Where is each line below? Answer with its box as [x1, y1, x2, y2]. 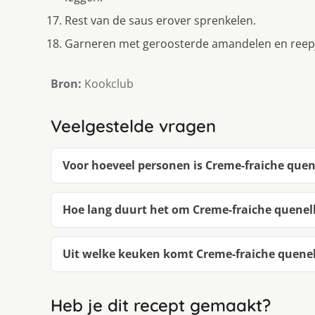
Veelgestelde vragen [51, 115, 216, 136]
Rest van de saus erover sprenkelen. [65, 12, 256, 28]
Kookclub [82, 75, 134, 91]
